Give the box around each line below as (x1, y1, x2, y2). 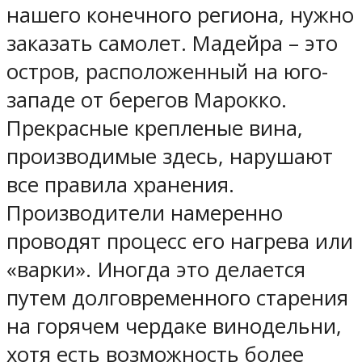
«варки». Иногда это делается (6, 255, 305, 284)
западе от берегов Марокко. (6, 85, 287, 114)
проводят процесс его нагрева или (6, 226, 353, 255)
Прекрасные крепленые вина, (6, 113, 303, 142)
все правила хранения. (6, 170, 234, 199)
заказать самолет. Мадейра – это (6, 28, 338, 57)
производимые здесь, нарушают (6, 141, 333, 170)
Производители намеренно (6, 198, 283, 227)
